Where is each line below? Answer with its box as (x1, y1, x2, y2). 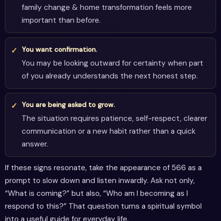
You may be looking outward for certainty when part (21, 58, 203, 68)
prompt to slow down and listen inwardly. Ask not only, (5, 176, 195, 186)
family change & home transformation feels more (21, 2, 192, 13)
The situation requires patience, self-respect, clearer (21, 113, 207, 123)
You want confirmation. (21, 44, 97, 54)
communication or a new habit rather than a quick (21, 126, 195, 136)
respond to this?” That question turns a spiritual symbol (5, 201, 202, 212)
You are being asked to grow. (21, 100, 115, 110)
